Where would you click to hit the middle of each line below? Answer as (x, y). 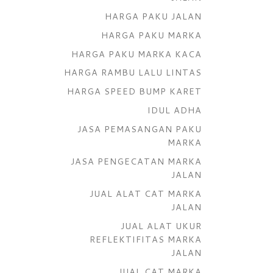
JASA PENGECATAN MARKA (136, 161)
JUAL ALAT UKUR (161, 225)
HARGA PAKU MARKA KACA (136, 54)
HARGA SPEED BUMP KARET (134, 91)
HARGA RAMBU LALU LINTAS (133, 73)
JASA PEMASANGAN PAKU (140, 129)
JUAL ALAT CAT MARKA (146, 193)
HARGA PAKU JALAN (153, 16)
